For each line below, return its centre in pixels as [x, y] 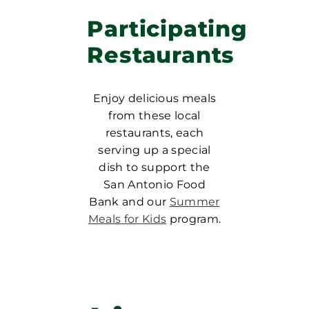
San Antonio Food [154, 185]
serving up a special [154, 150]
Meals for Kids [127, 219]
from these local [154, 116]
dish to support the [154, 167]
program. [194, 219]
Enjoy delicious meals [154, 98]
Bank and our [129, 202]
